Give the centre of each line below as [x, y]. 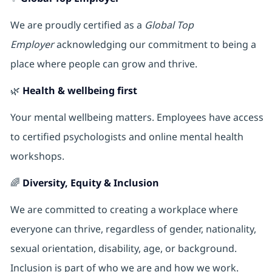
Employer [32, 45]
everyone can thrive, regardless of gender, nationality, [133, 229]
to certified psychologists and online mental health [127, 137]
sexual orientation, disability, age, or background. [123, 249]
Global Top [169, 25]
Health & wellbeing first [80, 91]
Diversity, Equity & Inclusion [90, 183]
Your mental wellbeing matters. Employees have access [137, 117]
